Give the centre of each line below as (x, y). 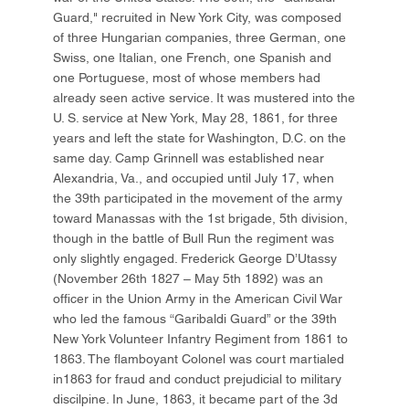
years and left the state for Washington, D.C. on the (200, 138)
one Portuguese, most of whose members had (187, 78)
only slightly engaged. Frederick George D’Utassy (195, 259)
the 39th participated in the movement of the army (198, 199)
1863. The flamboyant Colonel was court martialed (199, 359)
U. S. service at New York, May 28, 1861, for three (196, 118)
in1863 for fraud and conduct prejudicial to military (198, 379)
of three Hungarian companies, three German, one (200, 38)
